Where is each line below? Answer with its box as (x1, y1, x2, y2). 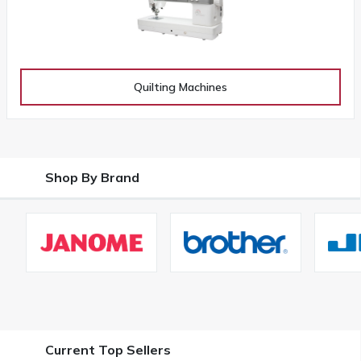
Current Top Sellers (45, 341, 171, 358)
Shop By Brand (45, 168, 139, 185)
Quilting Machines (134, 79, 227, 94)
